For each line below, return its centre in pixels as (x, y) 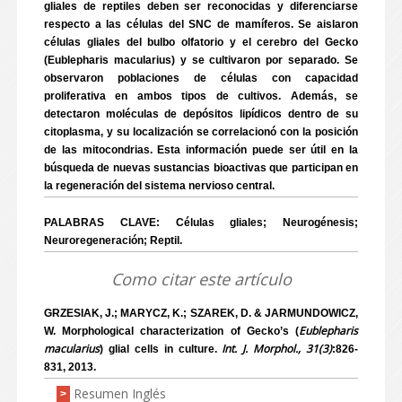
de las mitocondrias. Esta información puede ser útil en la (201, 150)
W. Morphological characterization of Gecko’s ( (171, 331)
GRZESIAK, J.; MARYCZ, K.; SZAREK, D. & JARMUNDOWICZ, (201, 313)
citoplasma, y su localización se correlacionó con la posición (201, 132)
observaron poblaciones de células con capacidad (201, 78)
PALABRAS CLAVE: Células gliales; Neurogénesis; (201, 223)
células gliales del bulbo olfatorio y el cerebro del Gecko (201, 42)
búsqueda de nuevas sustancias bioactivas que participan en (201, 168)
